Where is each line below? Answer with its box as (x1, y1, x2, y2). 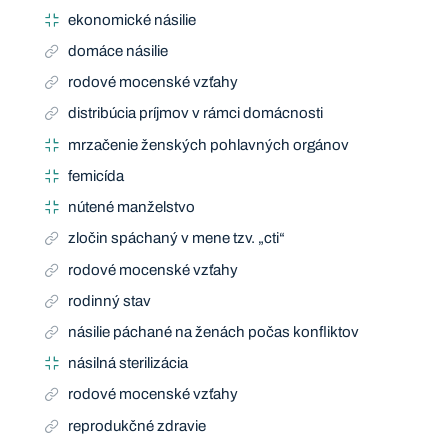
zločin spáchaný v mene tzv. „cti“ (68, 230, 286, 247)
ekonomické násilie (68, 11, 197, 28)
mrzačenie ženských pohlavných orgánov (68, 136, 350, 153)
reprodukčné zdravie (68, 417, 207, 434)
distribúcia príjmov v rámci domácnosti (68, 105, 324, 122)
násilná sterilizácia (68, 355, 189, 372)
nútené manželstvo (68, 199, 196, 216)
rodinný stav (68, 292, 152, 309)
